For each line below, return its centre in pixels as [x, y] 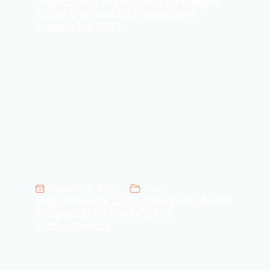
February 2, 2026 [85, 189]
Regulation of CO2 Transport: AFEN [134, 201]
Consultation [72, 226]
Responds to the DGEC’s [104, 214]
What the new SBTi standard [115, 15]
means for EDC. [80, 27]
